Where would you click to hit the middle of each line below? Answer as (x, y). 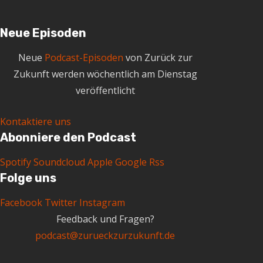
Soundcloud (59, 162)
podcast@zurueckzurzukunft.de (105, 235)
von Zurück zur (158, 57)
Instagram (102, 202)
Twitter (61, 202)
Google (131, 162)
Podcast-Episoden (84, 57)
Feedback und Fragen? (105, 219)
